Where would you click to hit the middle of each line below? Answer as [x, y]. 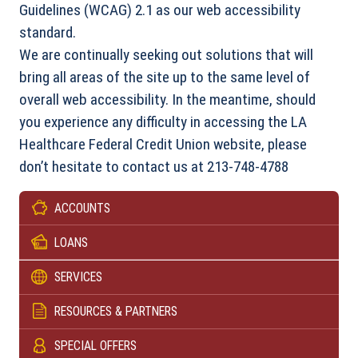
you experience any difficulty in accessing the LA [163, 122]
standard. [48, 33]
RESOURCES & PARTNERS [116, 312]
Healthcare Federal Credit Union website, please [163, 145]
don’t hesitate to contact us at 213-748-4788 [154, 167]
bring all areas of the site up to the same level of [165, 78]
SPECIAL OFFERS [95, 346]
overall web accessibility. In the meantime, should [167, 100]
